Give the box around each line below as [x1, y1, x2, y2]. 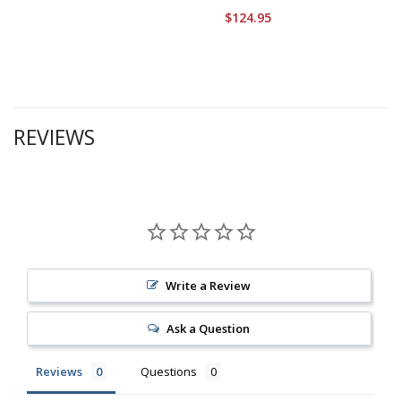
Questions [141, 363, 197, 380]
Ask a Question [166, 320, 251, 337]
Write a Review [166, 277, 252, 294]
